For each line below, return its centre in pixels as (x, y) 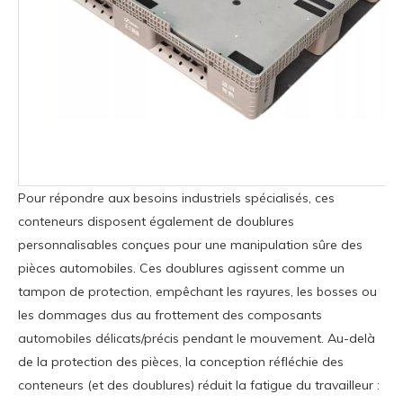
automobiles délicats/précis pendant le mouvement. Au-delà (197, 338)
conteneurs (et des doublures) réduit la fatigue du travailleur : (199, 385)
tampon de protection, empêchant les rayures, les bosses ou (197, 291)
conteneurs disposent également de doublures (156, 221)
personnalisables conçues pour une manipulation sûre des (190, 244)
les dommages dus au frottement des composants (170, 314)
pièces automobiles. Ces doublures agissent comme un (181, 268)
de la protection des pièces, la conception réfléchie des (181, 361)
